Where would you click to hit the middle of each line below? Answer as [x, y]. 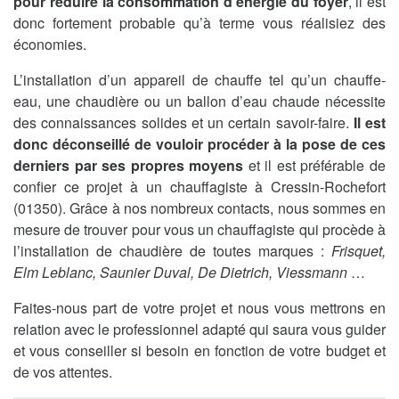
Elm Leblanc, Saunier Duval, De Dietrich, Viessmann [180, 272]
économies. [50, 44]
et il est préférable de [315, 165]
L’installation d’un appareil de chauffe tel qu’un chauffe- [199, 79]
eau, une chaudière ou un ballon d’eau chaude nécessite [199, 101]
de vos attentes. [63, 371]
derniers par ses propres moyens [129, 165]
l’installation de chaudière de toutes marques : [172, 250]
